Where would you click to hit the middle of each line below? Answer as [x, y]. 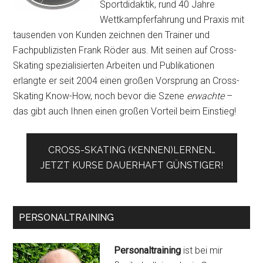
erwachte [206, 96]
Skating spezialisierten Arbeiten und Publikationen [114, 66]
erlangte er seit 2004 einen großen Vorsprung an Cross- [127, 81]
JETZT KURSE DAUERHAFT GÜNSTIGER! [131, 166]
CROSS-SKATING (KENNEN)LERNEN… [131, 150]
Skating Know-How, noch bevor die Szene [100, 96]
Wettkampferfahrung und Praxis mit [172, 20]
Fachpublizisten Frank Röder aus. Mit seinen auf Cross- [125, 50]
